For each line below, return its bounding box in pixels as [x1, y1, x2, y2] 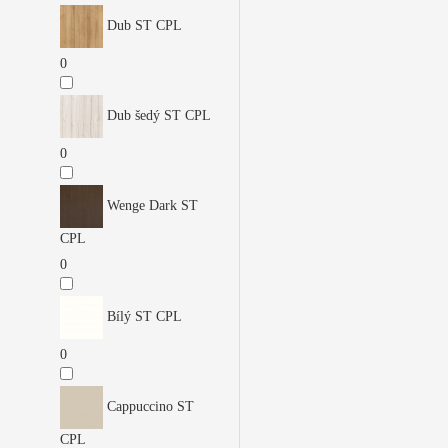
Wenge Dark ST [103, 197, 198, 213]
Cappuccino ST [103, 398, 194, 414]
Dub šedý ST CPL [103, 107, 211, 123]
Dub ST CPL [103, 17, 182, 33]
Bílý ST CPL [103, 308, 182, 324]
